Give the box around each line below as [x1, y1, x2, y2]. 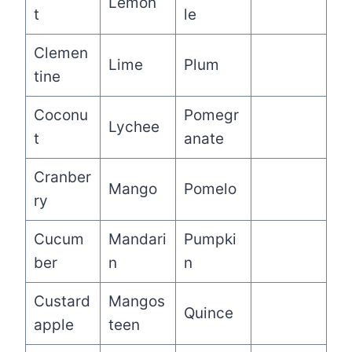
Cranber [33, 167, 91, 186]
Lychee [108, 117, 159, 136]
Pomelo [183, 179, 236, 198]
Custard [33, 291, 90, 310]
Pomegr [183, 105, 239, 124]
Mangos [108, 291, 165, 310]
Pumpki [183, 229, 236, 248]
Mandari [108, 229, 167, 248]
